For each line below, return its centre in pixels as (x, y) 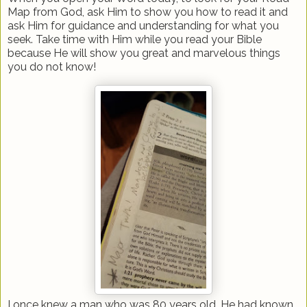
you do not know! (52, 66)
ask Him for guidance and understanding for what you (143, 25)
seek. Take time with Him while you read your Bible (135, 39)
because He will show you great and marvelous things (144, 53)
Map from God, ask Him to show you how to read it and (148, 12)
